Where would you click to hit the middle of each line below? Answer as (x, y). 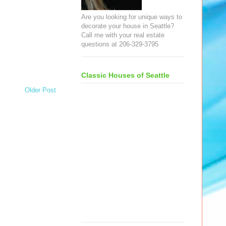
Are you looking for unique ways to (132, 17)
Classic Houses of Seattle (125, 75)
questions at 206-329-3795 (120, 44)
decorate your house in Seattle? (128, 26)
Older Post (40, 90)
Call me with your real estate (123, 35)
